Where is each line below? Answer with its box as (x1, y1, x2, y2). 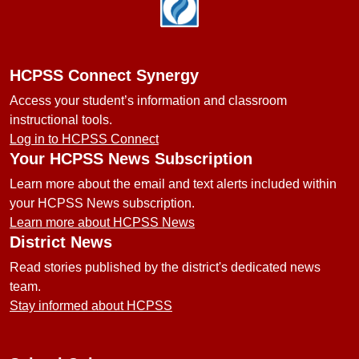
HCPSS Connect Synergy (10, 67, 199, 84)
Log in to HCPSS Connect (10, 132, 159, 146)
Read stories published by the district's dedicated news (10, 260, 321, 274)
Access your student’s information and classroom (10, 94, 287, 107)
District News (10, 233, 112, 251)
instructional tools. (10, 113, 112, 127)
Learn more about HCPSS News (10, 216, 195, 229)
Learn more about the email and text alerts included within (10, 177, 337, 191)
